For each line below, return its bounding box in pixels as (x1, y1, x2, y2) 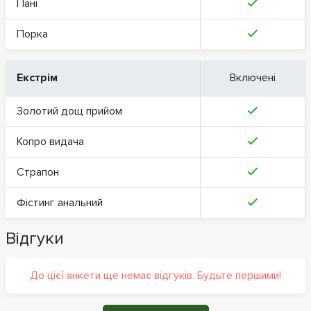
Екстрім (17, 70, 58, 85)
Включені (230, 70, 276, 85)
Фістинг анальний (17, 195, 103, 210)
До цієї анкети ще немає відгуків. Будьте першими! (30, 268, 281, 283)
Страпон (17, 165, 59, 179)
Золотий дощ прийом (17, 103, 122, 118)
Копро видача (17, 134, 84, 149)
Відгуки (6, 228, 64, 249)
